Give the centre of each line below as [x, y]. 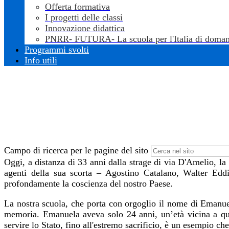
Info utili [41, 61]
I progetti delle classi [84, 18]
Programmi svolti [57, 50]
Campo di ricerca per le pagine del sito [76, 151]
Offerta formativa [77, 7]
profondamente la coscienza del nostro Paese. [88, 184]
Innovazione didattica [85, 28]
